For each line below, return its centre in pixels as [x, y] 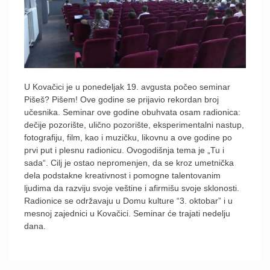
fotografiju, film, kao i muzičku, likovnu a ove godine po [128, 137]
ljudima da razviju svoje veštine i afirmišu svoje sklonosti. [132, 188]
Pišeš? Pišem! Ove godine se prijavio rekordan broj [121, 99]
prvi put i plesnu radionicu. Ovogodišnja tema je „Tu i [124, 150]
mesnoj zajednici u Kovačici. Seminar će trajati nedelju [127, 213]
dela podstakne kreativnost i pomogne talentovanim [122, 175]
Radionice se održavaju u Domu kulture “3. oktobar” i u [128, 200]
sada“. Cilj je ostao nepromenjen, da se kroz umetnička [129, 162]
